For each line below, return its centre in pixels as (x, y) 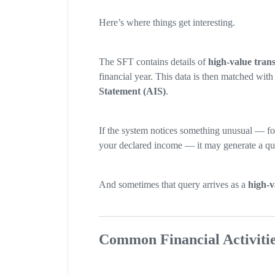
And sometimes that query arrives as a (173, 185)
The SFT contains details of (153, 62)
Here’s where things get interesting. (167, 23)
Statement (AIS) (132, 91)
